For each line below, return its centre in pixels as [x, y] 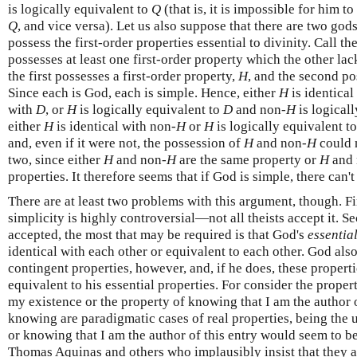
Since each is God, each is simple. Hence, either [143, 92]
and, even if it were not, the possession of [126, 143]
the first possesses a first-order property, [123, 76]
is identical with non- [115, 126]
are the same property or [248, 159]
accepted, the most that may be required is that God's [158, 234]
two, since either [56, 159]
